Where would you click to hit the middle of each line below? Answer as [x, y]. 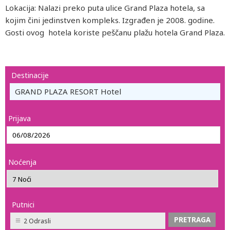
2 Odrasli [37, 221]
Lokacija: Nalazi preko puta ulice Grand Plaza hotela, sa [105, 8]
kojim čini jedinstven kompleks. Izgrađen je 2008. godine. [110, 20]
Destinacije [30, 75]
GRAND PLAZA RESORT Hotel [68, 91]
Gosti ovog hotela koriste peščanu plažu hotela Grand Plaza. [115, 32]
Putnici [23, 205]
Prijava [20, 118]
